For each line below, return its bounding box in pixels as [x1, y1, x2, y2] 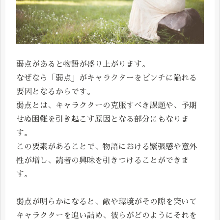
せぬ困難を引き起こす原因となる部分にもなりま [16, 115, 189, 124]
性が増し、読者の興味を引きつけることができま [16, 157, 189, 165]
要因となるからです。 [16, 88, 95, 96]
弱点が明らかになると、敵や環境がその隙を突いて [16, 198, 197, 206]
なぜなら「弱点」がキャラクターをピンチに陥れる [16, 74, 197, 82]
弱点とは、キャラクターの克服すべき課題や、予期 [16, 102, 197, 110]
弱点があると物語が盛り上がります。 [16, 60, 150, 69]
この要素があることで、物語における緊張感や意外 [16, 143, 197, 151]
